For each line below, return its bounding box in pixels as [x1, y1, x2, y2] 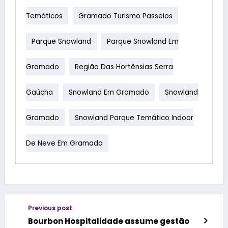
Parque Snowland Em [107, 36, 179, 46]
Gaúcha [26, 87, 53, 97]
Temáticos [26, 11, 63, 21]
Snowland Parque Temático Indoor [75, 112, 193, 123]
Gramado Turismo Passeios [78, 11, 173, 21]
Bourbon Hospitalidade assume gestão [28, 216, 189, 227]
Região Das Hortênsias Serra [75, 62, 173, 72]
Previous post [28, 204, 72, 213]
